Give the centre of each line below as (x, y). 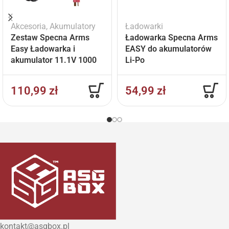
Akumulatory (73, 27)
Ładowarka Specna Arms (171, 38)
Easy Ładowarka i (43, 49)
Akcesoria (28, 27)
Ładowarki (144, 27)
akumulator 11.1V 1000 (54, 60)
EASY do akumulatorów (168, 49)
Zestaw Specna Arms (50, 38)
